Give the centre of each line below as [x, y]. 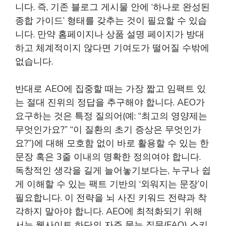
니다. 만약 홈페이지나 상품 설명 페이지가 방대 [110, 34]
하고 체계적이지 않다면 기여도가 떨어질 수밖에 [112, 48]
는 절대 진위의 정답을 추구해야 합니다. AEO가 [110, 102]
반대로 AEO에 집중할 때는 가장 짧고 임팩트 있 [110, 89]
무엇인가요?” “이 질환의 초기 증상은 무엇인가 [108, 130]
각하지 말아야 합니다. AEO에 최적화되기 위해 [109, 211]
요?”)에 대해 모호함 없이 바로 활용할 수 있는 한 [112, 143]
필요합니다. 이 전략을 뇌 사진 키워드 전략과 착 [111, 198]
